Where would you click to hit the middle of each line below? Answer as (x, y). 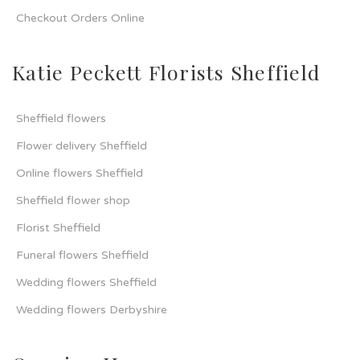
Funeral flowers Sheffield (82, 256)
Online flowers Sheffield (80, 174)
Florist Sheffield (58, 228)
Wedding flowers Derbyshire (92, 310)
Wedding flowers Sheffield (86, 283)
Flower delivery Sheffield (82, 146)
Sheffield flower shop (73, 201)
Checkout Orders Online (80, 18)
